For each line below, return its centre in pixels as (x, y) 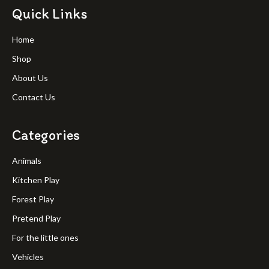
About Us (30, 78)
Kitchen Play (36, 180)
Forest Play (33, 199)
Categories (46, 135)
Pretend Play (36, 219)
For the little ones (45, 238)
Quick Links (50, 14)
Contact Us (34, 97)
